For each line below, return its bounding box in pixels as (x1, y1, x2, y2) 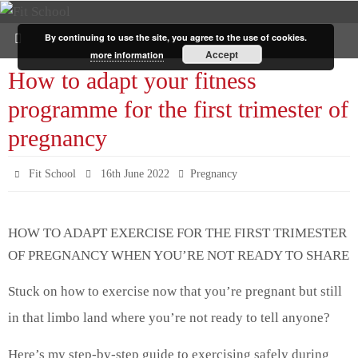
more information (89, 49, 164, 61)
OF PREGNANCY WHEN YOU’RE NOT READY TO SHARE (8, 248, 349, 263)
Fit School (29, 168, 77, 180)
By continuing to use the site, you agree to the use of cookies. (45, 31, 308, 43)
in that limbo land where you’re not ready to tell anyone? (8, 310, 333, 325)
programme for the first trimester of (8, 96, 348, 122)
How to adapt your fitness (8, 67, 257, 93)
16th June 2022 (100, 168, 169, 180)
